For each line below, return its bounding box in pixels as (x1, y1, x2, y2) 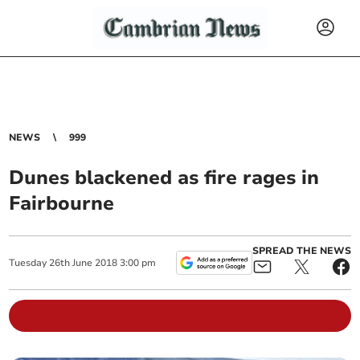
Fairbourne (9, 190, 115, 216)
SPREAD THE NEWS (252, 244, 351, 257)
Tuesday (9, 256, 47, 269)
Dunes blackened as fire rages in (9, 165, 320, 190)
